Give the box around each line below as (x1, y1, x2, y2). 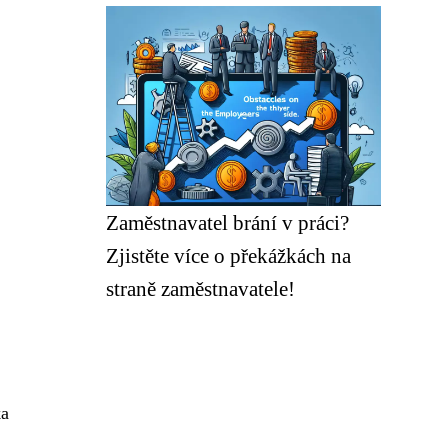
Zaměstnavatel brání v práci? (106, 211, 349, 234)
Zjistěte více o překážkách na (106, 244, 351, 267)
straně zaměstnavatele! (106, 277, 295, 300)
